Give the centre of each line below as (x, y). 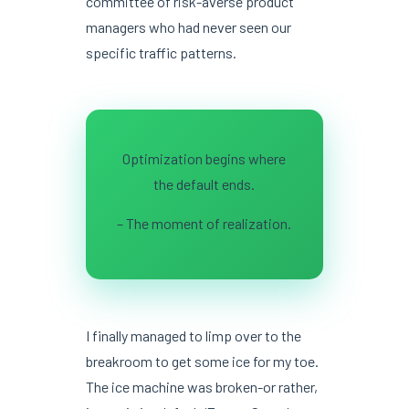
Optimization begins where (204, 158)
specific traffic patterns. (161, 52)
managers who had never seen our (188, 26)
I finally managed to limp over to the (193, 335)
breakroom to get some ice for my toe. (202, 361)
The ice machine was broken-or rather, (201, 386)
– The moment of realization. (204, 223)
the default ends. (204, 184)
